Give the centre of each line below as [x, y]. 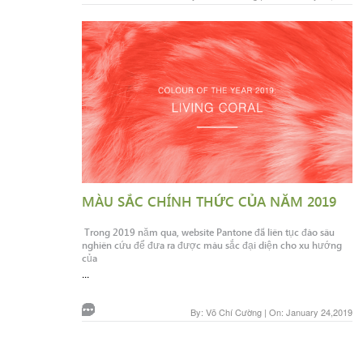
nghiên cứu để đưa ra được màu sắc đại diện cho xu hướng [211, 245]
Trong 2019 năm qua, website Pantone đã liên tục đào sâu [208, 232]
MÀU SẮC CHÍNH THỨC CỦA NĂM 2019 [209, 201]
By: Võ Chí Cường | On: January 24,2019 [271, 312]
